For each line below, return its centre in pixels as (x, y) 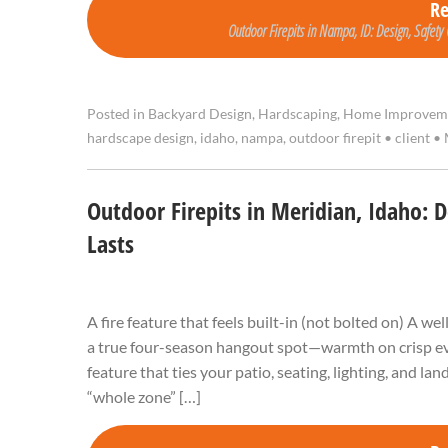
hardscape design (140, 138)
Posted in (117, 114)
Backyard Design (200, 114)
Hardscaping (297, 114)
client (412, 138)
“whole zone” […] (144, 397)
